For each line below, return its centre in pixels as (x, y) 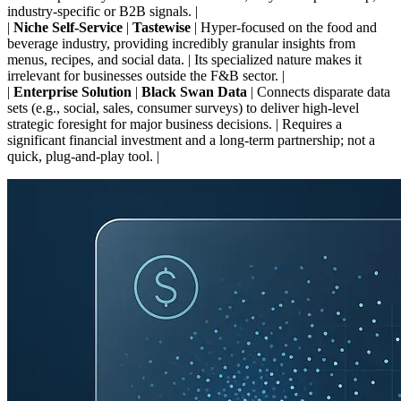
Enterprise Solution (73, 91)
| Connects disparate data (319, 91)
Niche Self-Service (68, 27)
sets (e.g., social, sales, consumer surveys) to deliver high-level (183, 107)
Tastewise (162, 27)
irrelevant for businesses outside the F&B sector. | (146, 75)
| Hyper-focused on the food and (284, 27)
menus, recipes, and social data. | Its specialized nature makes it (184, 59)
